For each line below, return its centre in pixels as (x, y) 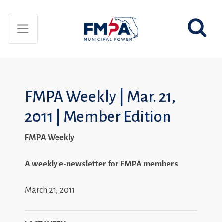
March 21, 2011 (50, 190)
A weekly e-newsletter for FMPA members (102, 164)
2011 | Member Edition (98, 117)
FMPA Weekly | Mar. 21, (100, 97)
